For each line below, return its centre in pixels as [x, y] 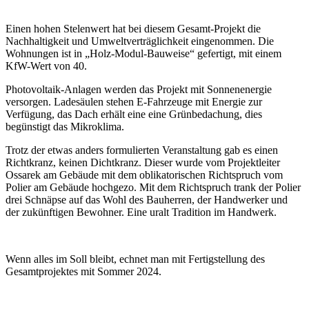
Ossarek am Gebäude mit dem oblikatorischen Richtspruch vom [144, 175]
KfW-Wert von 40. [46, 66]
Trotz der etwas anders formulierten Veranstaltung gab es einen [142, 150]
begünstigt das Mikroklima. [65, 127]
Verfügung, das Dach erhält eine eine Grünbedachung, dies [134, 114]
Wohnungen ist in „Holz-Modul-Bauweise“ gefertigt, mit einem [143, 54]
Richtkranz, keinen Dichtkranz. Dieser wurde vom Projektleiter [143, 163]
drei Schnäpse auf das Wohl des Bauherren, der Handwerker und [147, 200]
